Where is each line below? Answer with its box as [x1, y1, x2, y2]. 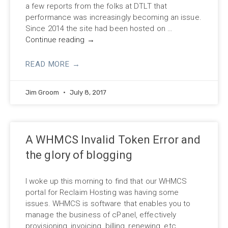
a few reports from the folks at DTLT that [25, 1, 167, 11]
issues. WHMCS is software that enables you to [25, 198, 191, 208]
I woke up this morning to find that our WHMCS [25, 176, 187, 186]
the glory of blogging [25, 148, 133, 161]
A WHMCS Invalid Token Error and [25, 133, 201, 146]
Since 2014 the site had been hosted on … [25, 23, 173, 33]
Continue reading [25, 35, 87, 44]
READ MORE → [25, 59, 80, 69]
